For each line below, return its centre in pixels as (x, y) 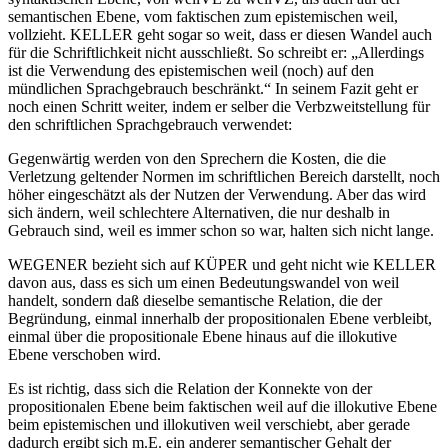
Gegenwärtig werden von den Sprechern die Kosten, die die (197, 159)
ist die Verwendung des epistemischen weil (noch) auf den (191, 71)
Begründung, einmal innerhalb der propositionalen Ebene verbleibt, (220, 319)
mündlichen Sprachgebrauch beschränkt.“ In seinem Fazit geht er (213, 89)
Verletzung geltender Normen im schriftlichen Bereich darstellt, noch (224, 177)
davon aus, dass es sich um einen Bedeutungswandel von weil (203, 283)
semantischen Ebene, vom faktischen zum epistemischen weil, (203, 17)
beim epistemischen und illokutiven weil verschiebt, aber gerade (209, 425)
